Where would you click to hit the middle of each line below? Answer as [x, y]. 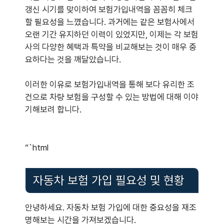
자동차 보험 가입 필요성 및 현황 [109, 180]
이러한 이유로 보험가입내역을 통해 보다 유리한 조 [110, 84]
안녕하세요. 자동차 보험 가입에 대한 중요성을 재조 [111, 208]
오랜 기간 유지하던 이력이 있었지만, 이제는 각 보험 [112, 34]
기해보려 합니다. [53, 109]
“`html [37, 147]
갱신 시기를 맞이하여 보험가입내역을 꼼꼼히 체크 [109, 9]
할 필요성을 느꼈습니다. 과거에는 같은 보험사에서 [110, 22]
